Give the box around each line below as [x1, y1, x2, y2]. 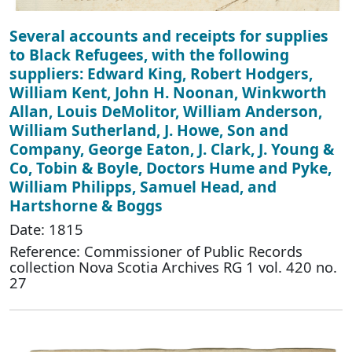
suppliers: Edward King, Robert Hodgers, [9, 63, 313, 85]
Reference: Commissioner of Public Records [9, 241, 302, 262]
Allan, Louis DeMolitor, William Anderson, [9, 101, 322, 123]
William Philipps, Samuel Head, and [9, 176, 277, 198]
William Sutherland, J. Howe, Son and [9, 119, 288, 141]
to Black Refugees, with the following [9, 44, 289, 66]
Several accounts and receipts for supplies [9, 25, 328, 47]
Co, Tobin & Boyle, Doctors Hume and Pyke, [9, 157, 332, 179]
